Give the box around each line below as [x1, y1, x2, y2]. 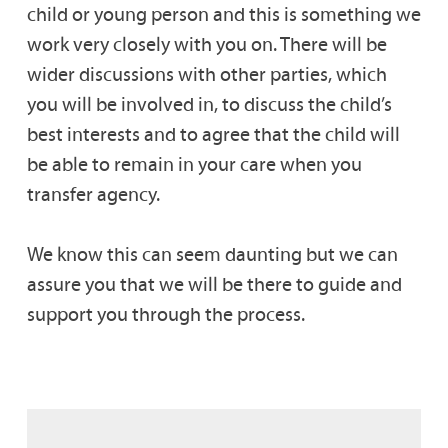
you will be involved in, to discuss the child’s [26, 91, 392, 116]
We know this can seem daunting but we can [26, 241, 398, 266]
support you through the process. [26, 301, 305, 326]
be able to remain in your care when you [26, 151, 362, 176]
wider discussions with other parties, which [26, 61, 387, 86]
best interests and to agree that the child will [26, 121, 400, 146]
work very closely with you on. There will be [26, 31, 387, 56]
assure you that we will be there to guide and [26, 271, 402, 296]
